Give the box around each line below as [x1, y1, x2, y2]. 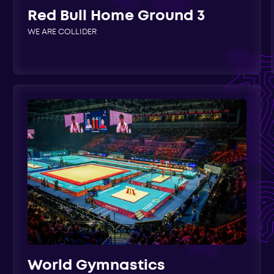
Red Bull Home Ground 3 [28, 10, 206, 23]
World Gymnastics [28, 259, 166, 273]
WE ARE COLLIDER [28, 29, 97, 36]
